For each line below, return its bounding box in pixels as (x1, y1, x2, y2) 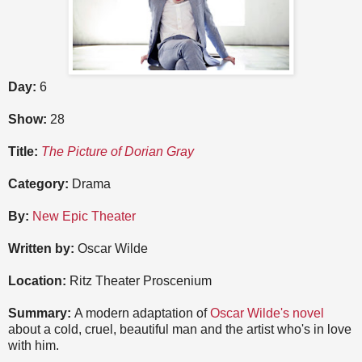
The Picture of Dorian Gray (41, 145, 194, 159)
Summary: (8, 306, 74, 321)
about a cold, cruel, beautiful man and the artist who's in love (8, 322, 351, 337)
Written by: (8, 242, 74, 256)
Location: (8, 274, 66, 288)
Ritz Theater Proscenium (66, 274, 212, 288)
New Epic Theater (32, 209, 136, 224)
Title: (8, 145, 38, 159)
